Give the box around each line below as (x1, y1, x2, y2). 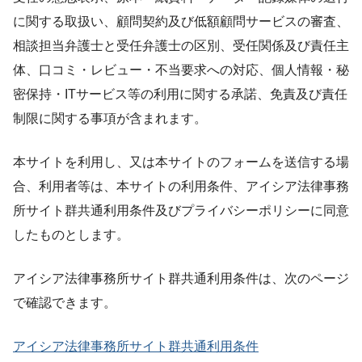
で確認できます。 (13, 295, 116, 309)
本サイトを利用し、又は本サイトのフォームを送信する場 (13, 154, 349, 169)
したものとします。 (13, 227, 129, 242)
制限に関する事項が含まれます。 (13, 111, 207, 125)
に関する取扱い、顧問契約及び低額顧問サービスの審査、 (13, 14, 349, 28)
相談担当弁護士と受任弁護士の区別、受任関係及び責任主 (13, 38, 349, 53)
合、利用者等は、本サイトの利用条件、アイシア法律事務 (13, 179, 349, 193)
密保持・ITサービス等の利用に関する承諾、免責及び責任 (13, 86, 347, 101)
